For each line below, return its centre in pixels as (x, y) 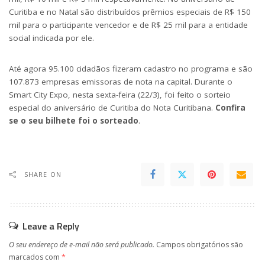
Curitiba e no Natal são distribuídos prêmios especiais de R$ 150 (130, 12)
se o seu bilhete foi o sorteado (74, 120)
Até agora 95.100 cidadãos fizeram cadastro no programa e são (131, 68)
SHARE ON (43, 174)
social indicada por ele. (51, 38)
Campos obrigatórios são (200, 244)
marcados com (35, 257)
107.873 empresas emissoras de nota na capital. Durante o (121, 81)
